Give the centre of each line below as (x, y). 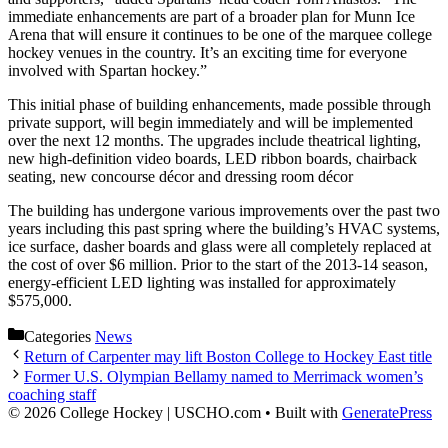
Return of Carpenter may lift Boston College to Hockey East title (228, 357)
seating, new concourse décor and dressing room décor (180, 177)
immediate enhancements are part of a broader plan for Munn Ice (211, 17)
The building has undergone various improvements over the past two (224, 211)
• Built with (301, 413)
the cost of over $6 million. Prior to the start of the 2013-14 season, (218, 265)
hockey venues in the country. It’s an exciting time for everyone (207, 53)
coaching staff (52, 395)
